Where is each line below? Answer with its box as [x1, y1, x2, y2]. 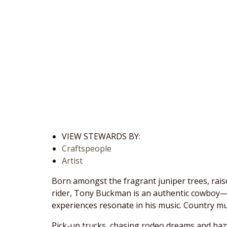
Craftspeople [62, 143, 111, 154]
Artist [62, 155, 83, 166]
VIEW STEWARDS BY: [62, 131, 140, 142]
